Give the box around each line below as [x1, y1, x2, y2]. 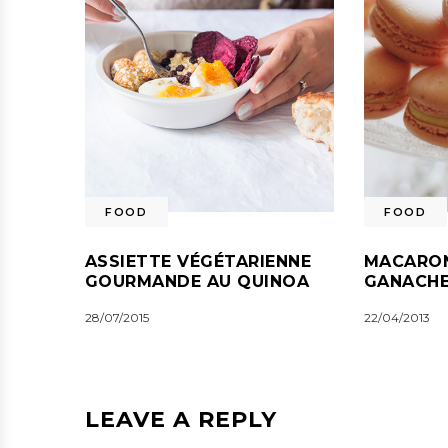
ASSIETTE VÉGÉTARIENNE [85, 251, 312, 271]
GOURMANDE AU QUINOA [85, 271, 310, 291]
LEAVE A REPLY [85, 405, 277, 433]
